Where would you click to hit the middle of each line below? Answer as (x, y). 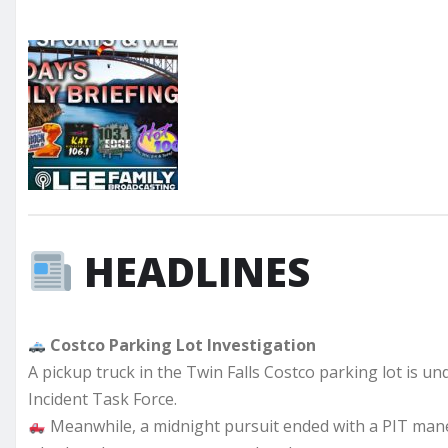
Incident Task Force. (102, 398)
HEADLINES (196, 271)
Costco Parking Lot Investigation (183, 344)
